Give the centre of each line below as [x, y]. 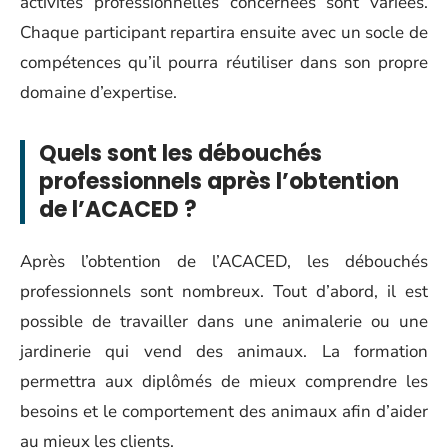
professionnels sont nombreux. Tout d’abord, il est [224, 291]
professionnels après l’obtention [219, 181]
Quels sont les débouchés [180, 153]
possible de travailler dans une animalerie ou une [224, 321]
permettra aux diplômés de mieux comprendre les [224, 381]
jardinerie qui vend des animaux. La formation [224, 351]
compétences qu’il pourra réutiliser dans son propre [224, 62]
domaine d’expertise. [98, 92]
